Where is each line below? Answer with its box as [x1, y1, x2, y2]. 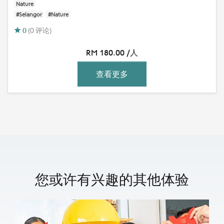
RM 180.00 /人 [86, 47, 138, 57]
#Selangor [16, 10, 42, 18]
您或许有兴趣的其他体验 [35, 170, 189, 188]
